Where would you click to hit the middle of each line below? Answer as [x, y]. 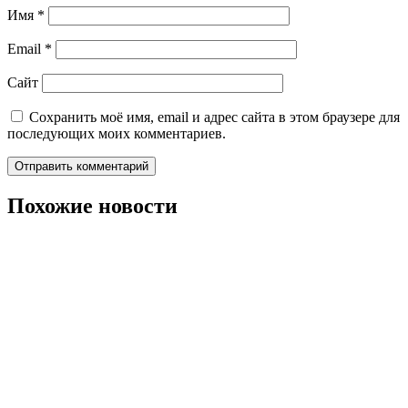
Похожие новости [92, 205]
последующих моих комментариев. [117, 133]
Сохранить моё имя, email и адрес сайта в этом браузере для [214, 117]
